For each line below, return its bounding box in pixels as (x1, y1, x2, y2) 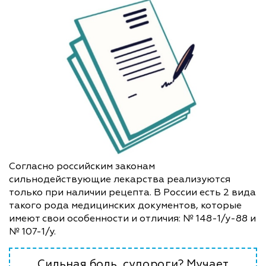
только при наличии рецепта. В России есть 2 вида (9, 186, 256, 198)
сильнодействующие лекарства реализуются (9, 173, 230, 185)
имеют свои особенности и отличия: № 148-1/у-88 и (9, 212, 256, 224)
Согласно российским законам (9, 160, 155, 172)
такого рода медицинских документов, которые (9, 199, 242, 211)
